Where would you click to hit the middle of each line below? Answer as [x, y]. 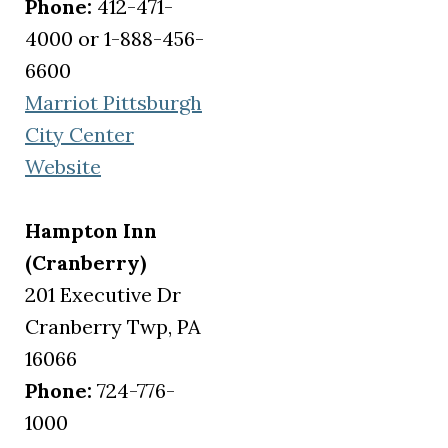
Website [63, 167]
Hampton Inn [91, 231]
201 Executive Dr [103, 295]
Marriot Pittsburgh [113, 103]
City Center [79, 135]
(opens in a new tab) [192, 165]
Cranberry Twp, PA [113, 327]
